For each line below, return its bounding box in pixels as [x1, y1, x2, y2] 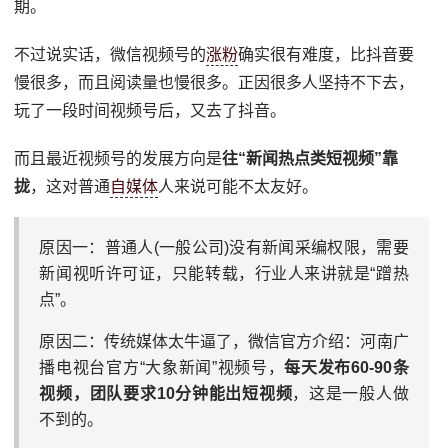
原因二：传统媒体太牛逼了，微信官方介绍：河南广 [39, 333, 409, 350]
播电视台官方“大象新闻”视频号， [39, 359, 285, 376]
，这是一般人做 [292, 385, 409, 402]
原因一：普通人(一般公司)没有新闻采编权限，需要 [39, 239, 409, 256]
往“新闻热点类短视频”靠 [222, 150, 399, 167]
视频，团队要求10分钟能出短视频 [39, 385, 293, 402]
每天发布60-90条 [284, 359, 409, 376]
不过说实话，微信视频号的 [14, 46, 207, 63]
